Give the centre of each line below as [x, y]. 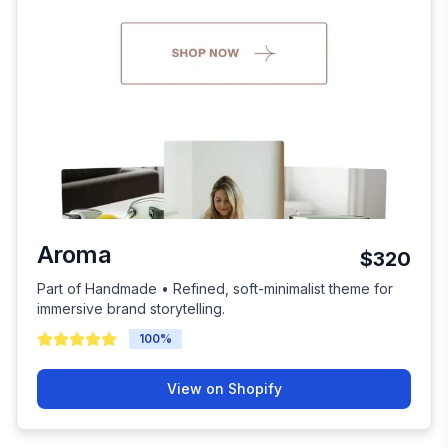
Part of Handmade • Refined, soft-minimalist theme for [215, 289]
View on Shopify [224, 389]
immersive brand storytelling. [131, 309]
